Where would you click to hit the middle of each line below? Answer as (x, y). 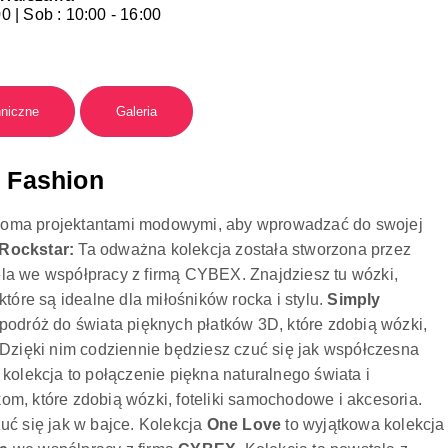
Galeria (136, 112)
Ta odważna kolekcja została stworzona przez (242, 250)
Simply (354, 300)
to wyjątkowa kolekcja (363, 425)
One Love (242, 425)
